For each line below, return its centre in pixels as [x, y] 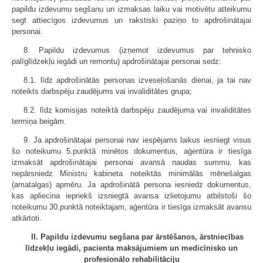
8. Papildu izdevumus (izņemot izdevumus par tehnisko [137, 50]
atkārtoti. [27, 218]
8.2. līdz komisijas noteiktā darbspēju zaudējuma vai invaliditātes [137, 110]
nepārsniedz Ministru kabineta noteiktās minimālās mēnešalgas [131, 173]
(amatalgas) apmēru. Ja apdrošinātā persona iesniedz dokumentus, [131, 185]
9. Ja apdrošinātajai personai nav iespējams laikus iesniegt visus [137, 140]
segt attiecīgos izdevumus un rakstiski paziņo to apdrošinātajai [131, 20]
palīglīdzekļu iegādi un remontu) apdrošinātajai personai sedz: [117, 61]
